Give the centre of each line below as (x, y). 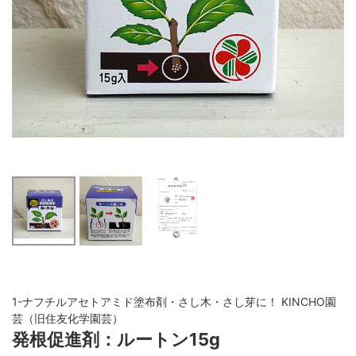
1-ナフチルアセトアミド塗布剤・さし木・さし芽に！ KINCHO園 (174, 302)
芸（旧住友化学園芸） (68, 319)
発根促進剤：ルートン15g (116, 340)
